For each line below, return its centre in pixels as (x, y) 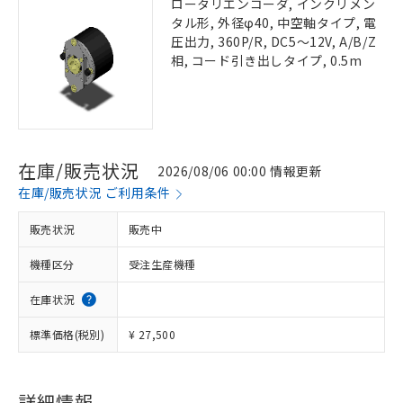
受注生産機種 (162, 264)
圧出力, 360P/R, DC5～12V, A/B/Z (274, 41)
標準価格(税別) (67, 334)
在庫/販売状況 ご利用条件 (94, 193)
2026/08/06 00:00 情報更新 (240, 170)
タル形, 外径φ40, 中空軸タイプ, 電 (274, 22)
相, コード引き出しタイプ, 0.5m (267, 60)
